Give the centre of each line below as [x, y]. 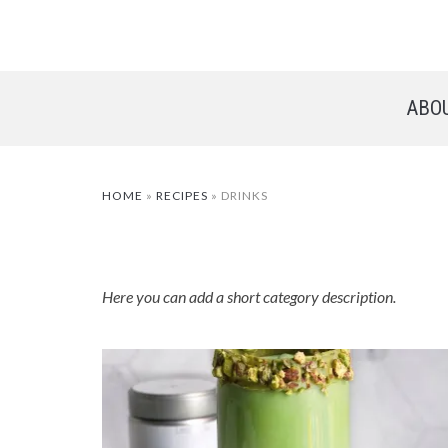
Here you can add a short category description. [249, 296]
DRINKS [244, 195]
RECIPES [182, 195]
